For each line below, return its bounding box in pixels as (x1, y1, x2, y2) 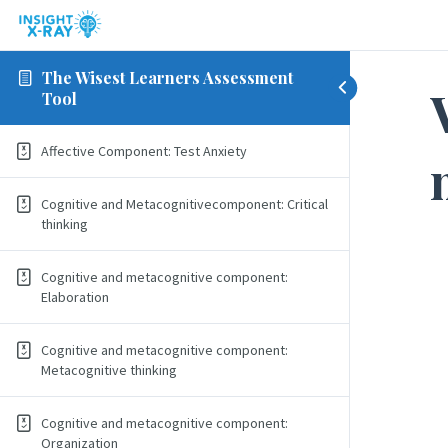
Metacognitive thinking (41, 361, 177, 379)
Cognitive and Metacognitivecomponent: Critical (41, 195, 328, 213)
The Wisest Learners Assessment (41, 66, 293, 88)
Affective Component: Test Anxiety (41, 142, 247, 160)
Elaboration (41, 288, 109, 306)
